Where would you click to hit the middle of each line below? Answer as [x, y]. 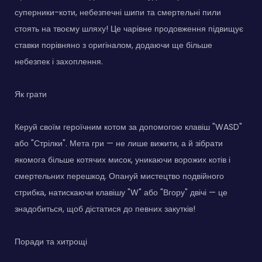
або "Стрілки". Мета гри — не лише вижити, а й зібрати [119, 144]
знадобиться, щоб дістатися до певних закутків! [105, 209]
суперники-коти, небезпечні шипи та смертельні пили [118, 13]
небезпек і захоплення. [59, 62]
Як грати [31, 94]
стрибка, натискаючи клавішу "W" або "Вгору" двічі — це [121, 193]
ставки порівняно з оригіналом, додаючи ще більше [113, 45]
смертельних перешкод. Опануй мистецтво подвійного [119, 176]
